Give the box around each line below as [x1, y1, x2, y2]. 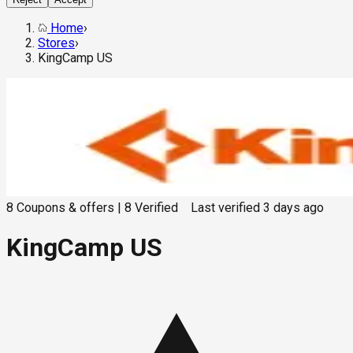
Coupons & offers [17, 200, 114, 216]
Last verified [191, 200, 260, 216]
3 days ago [263, 200, 324, 216]
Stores [38, 35, 75, 51]
